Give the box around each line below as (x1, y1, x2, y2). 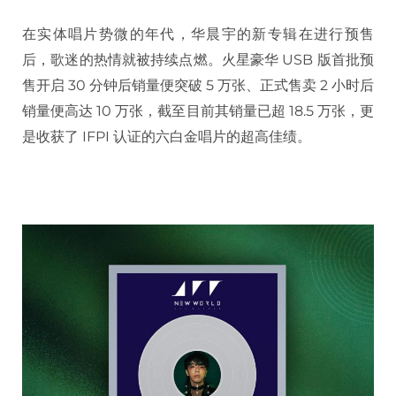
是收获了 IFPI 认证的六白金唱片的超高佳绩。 (22, 127, 311, 145)
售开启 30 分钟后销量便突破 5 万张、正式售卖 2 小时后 (22, 76, 374, 94)
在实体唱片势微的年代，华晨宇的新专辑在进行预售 (22, 25, 374, 42)
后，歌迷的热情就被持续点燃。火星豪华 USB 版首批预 (22, 50, 374, 68)
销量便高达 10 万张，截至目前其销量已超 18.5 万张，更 (22, 102, 374, 119)
